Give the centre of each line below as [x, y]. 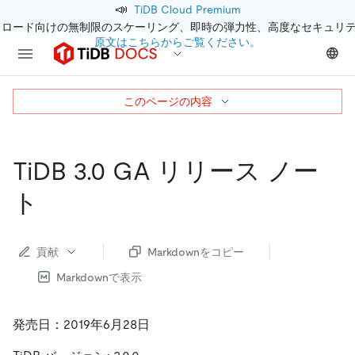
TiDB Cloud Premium [187, 10]
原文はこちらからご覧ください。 [177, 42]
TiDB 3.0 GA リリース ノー [166, 171]
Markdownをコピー [196, 252]
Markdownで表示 [99, 277]
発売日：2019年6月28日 [81, 324]
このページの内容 [168, 101]
